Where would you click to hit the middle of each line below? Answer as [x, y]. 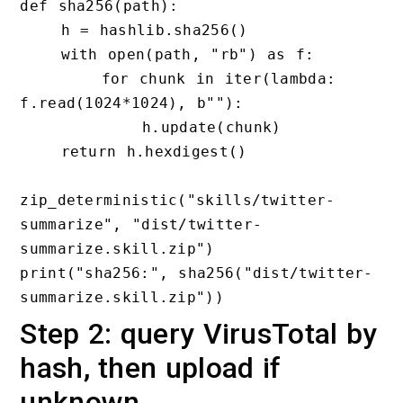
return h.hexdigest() [40, 151]
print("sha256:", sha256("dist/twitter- [197, 273]
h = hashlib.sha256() [40, 30]
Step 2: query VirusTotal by [199, 333]
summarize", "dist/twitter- [141, 224]
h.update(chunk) [81, 127]
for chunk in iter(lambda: [61, 78]
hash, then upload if [151, 367]
